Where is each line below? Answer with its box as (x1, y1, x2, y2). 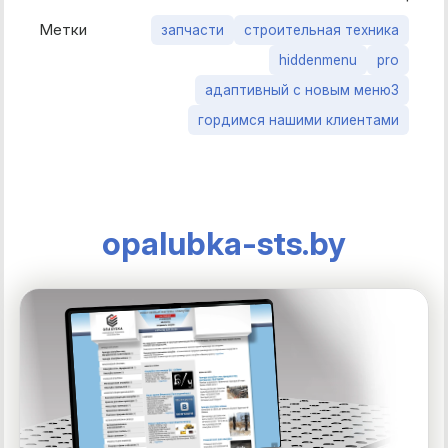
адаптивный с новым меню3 (205, 81, 399, 98)
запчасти (161, 21, 224, 38)
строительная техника (244, 21, 399, 38)
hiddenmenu (279, 51, 357, 68)
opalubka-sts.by (102, 223, 346, 263)
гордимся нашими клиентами (198, 111, 399, 128)
